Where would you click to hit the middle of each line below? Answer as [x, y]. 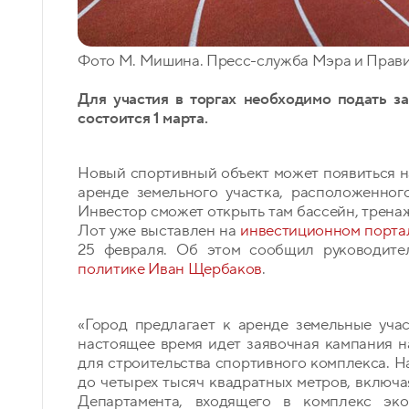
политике [111, 269]
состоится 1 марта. [143, 118]
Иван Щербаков [205, 269]
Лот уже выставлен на [159, 231]
